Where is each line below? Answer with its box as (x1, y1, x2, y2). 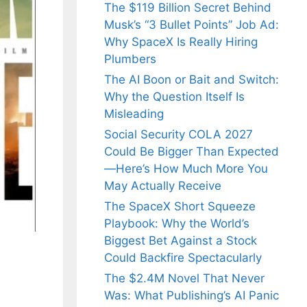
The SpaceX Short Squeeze (104, 199, 256, 214)
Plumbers (104, 52, 156, 66)
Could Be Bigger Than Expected (104, 145, 279, 159)
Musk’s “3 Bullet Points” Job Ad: (104, 18, 279, 32)
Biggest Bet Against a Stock (104, 234, 257, 248)
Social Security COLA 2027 (104, 127, 253, 142)
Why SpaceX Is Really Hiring (104, 35, 258, 49)
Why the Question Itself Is (104, 90, 245, 104)
